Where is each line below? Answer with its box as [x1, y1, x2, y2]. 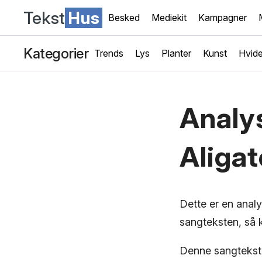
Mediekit [151, 12, 187, 23]
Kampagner [198, 12, 247, 23]
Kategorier [23, 44, 88, 62]
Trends [94, 47, 123, 59]
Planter [161, 47, 191, 59]
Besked [108, 12, 140, 23]
